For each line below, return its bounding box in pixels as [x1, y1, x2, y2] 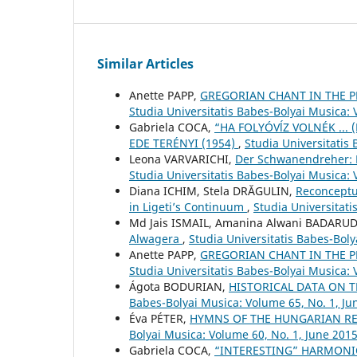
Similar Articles [97, 55, 194, 73]
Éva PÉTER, [129, 311, 190, 327]
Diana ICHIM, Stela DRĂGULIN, [129, 183, 296, 199]
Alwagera [129, 231, 182, 247]
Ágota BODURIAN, [129, 279, 229, 295]
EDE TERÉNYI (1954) [129, 135, 238, 151]
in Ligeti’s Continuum [129, 199, 247, 215]
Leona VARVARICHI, [129, 151, 235, 167]
